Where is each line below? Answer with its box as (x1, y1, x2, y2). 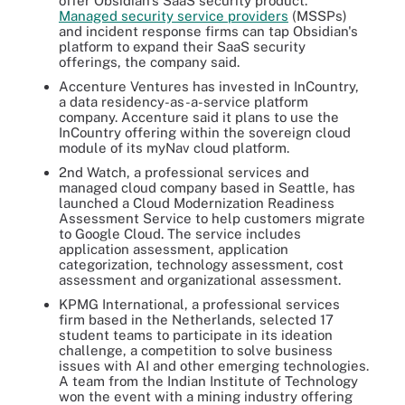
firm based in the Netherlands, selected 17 (59, 311, 334, 327)
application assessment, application (59, 240, 288, 257)
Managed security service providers (59, 7, 288, 24)
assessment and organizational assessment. (59, 271, 341, 287)
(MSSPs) (288, 7, 347, 24)
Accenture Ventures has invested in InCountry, (59, 78, 359, 94)
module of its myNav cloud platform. (59, 139, 289, 155)
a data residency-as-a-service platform (59, 93, 308, 109)
